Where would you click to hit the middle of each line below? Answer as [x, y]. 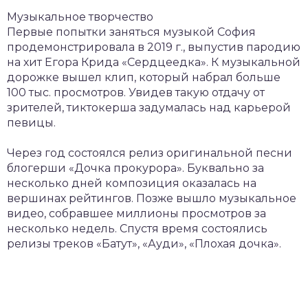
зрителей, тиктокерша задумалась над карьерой [149, 107]
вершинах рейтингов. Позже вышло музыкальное [152, 198]
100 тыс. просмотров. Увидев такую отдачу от [136, 92]
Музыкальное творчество [80, 16]
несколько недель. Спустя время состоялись [137, 228]
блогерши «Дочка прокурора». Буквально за [135, 168]
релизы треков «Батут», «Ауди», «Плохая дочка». [144, 243]
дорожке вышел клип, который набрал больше [144, 77]
